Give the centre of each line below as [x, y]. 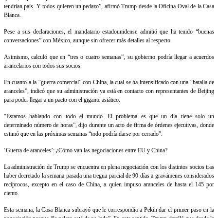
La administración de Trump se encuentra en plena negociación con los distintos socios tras [109, 167]
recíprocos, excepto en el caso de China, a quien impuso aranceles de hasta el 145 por [109, 185]
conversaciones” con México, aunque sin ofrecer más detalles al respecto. [88, 41]
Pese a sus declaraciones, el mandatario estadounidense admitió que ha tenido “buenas [109, 32]
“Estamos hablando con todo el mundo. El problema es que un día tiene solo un [109, 117]
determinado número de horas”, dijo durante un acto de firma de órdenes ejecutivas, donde [109, 125]
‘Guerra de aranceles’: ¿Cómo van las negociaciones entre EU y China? [86, 151]
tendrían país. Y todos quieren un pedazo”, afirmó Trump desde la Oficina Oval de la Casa [109, 7]
